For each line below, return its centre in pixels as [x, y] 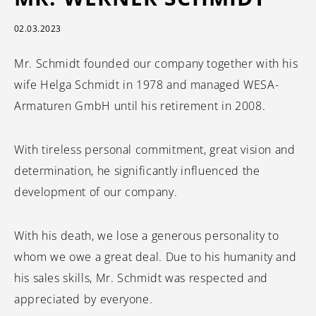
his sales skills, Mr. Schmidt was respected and [141, 278]
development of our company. [96, 192]
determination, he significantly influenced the [137, 171]
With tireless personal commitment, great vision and [155, 150]
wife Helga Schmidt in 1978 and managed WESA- [147, 85]
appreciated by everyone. [84, 299]
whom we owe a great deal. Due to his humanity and [156, 257]
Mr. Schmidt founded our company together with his [156, 63]
